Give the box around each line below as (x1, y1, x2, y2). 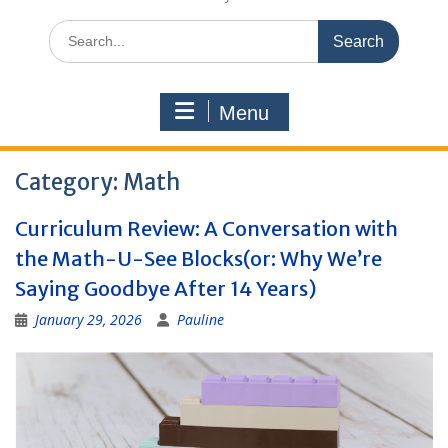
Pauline (177, 310, 224, 329)
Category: (15, 168, 123, 196)
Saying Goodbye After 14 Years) (15, 276, 321, 301)
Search (48, 20, 92, 39)
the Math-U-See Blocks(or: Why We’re (15, 246, 382, 271)
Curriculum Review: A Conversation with (15, 216, 398, 241)
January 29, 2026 (35, 310, 142, 329)
